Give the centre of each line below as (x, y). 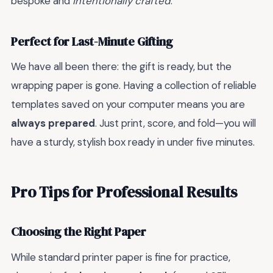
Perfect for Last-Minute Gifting (92, 41)
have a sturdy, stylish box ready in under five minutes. (133, 142)
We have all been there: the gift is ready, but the (121, 67)
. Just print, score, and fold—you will (175, 123)
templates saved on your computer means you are (128, 105)
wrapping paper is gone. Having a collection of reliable (134, 86)
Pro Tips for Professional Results (124, 192)
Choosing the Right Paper (79, 232)
